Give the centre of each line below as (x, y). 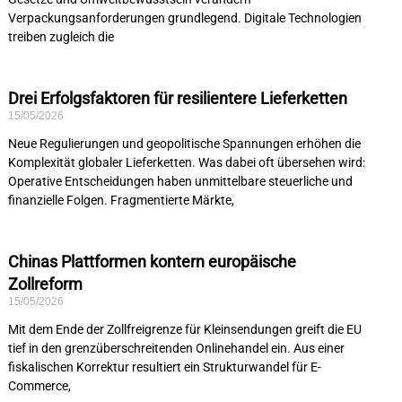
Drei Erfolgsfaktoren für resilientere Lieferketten (177, 99)
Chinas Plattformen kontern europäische (152, 262)
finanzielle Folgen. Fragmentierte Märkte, (121, 201)
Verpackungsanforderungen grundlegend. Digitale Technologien (184, 18)
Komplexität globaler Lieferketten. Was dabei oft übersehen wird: (186, 163)
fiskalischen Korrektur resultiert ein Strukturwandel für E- (164, 367)
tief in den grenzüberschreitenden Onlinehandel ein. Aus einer (176, 349)
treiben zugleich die (61, 37)
